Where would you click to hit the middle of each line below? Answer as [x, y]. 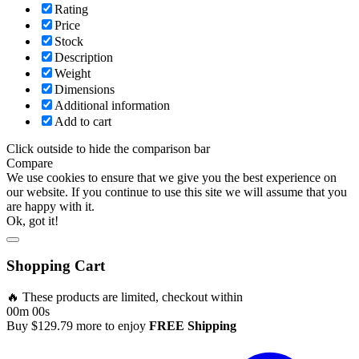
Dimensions [85, 89]
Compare [30, 163]
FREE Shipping [193, 326]
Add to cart [83, 121]
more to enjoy [111, 326]
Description [84, 57]
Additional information [112, 105]
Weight [73, 73]
